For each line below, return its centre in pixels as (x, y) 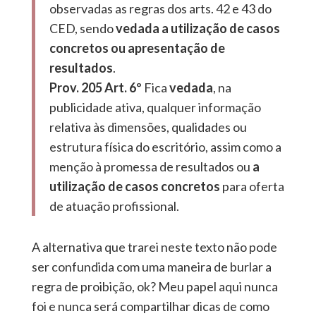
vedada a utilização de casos (197, 29)
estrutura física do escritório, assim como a (165, 147)
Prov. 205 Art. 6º (96, 88)
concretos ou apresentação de (137, 48)
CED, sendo (82, 29)
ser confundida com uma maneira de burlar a (151, 267)
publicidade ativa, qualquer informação (155, 108)
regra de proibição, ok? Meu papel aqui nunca (154, 287)
